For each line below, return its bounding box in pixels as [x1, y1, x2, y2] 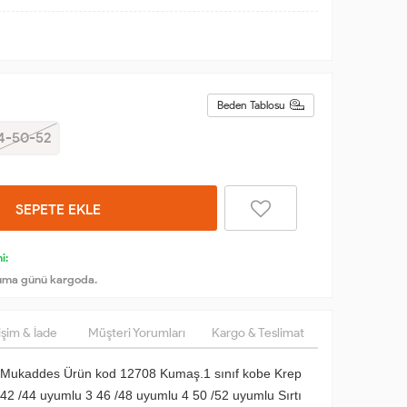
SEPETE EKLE [15, 200, 101, 218]
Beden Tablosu [217, 97, 285, 112]
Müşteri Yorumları [88, 324, 185, 341]
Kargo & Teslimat [211, 324, 304, 341]
